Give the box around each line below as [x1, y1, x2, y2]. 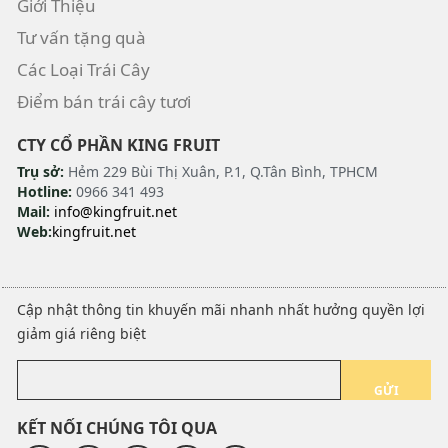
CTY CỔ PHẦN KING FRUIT [17, 133, 220, 156]
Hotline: [17, 181, 72, 201]
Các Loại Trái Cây [17, 57, 150, 81]
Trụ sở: [17, 161, 64, 181]
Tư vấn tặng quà [17, 25, 146, 49]
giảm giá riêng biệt [17, 323, 146, 343]
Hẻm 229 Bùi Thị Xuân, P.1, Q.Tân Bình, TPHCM [64, 161, 378, 181]
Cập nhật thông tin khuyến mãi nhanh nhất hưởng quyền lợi [17, 299, 425, 319]
